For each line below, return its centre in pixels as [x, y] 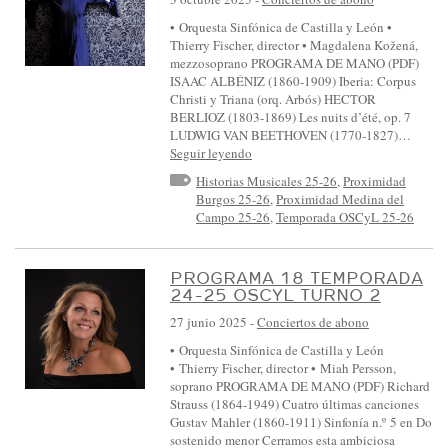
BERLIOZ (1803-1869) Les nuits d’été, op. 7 [290, 117]
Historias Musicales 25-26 [266, 181]
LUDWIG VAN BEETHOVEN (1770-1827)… [290, 135]
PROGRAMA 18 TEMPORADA [296, 277]
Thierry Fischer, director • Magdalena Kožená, [294, 45]
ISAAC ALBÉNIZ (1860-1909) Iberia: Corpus [293, 81]
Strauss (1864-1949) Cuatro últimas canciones [294, 403]
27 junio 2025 [208, 321]
